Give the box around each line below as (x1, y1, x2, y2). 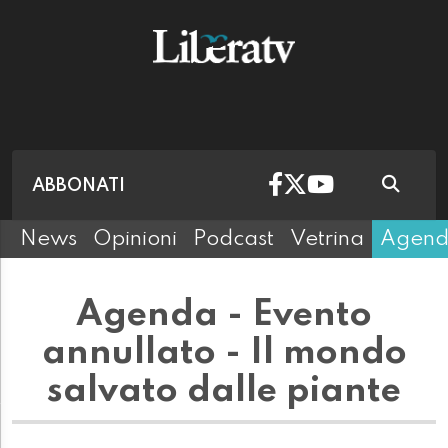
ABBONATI (32, 176, 125, 195)
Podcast (193, 228, 274, 251)
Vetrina (290, 228, 364, 251)
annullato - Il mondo (41, 335, 407, 372)
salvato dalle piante (47, 373, 401, 410)
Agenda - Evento (76, 297, 372, 334)
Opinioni (93, 228, 177, 251)
